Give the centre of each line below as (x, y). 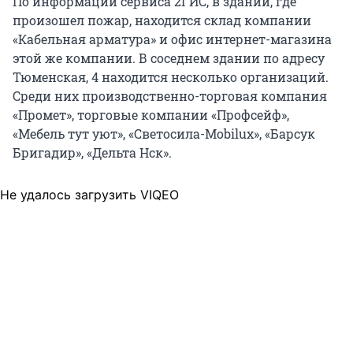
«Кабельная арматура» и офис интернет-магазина (172, 39)
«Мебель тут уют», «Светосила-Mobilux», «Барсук (164, 133)
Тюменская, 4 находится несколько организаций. (171, 76)
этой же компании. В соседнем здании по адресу (169, 58)
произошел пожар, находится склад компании (162, 20)
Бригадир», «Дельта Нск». (92, 152)
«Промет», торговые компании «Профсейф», (151, 114)
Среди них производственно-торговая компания (170, 95)
